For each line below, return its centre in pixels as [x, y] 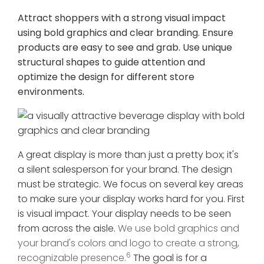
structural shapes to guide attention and [111, 62]
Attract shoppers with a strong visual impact [122, 18]
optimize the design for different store [106, 77]
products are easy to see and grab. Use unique [125, 48]
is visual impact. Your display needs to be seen [124, 214]
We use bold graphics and [179, 229]
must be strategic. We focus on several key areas [131, 184]
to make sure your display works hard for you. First [131, 199]
